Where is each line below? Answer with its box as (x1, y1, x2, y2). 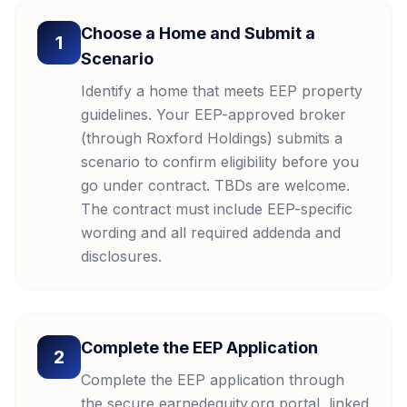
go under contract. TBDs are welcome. (81, 176, 350, 194)
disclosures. (81, 247, 162, 265)
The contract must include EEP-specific (81, 200, 352, 218)
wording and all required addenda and (81, 223, 341, 242)
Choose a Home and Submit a (81, 24, 315, 43)
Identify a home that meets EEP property (81, 82, 362, 100)
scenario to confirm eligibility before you (81, 153, 359, 171)
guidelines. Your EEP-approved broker (81, 105, 346, 124)
